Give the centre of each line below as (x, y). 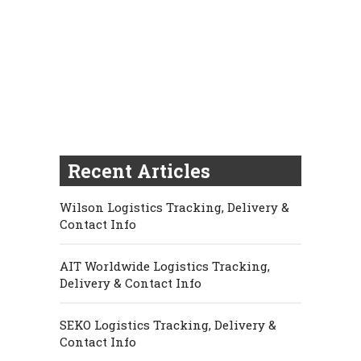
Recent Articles (139, 170)
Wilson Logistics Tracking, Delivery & (174, 207)
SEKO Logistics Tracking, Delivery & (168, 324)
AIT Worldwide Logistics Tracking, (165, 266)
